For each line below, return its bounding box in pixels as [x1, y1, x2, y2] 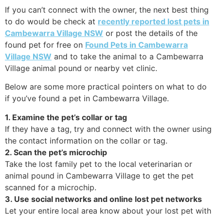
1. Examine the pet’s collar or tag [5, 112, 127, 122]
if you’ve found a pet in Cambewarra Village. [5, 93, 169, 104]
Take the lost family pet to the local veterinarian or [5, 159, 192, 169]
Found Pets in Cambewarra [85, 39, 188, 50]
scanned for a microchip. [5, 182, 96, 192]
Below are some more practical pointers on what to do [5, 82, 207, 92]
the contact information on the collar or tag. [5, 135, 167, 145]
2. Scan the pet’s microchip [5, 147, 107, 157]
